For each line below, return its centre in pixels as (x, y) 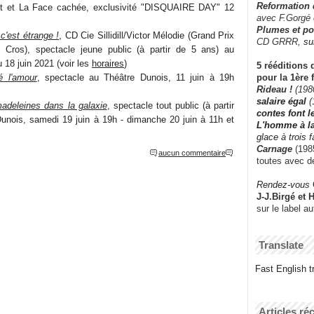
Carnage (274, 149)
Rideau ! (276, 89)
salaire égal (281, 101)
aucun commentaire (192, 152)
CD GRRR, (280, 41)
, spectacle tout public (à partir (171, 105)
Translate (281, 245)
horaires (108, 63)
